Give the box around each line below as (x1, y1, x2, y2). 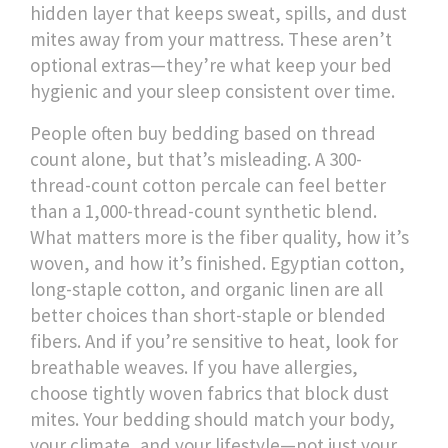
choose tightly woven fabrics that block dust (30, 381, 389, 405)
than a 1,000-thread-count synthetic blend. (30, 199, 377, 223)
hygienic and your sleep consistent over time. (30, 79, 395, 103)
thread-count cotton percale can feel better (30, 173, 386, 197)
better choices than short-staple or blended (30, 303, 386, 327)
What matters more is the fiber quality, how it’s (30, 225, 409, 249)
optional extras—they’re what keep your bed (30, 53, 392, 77)
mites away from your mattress (30, 27, 280, 51)
